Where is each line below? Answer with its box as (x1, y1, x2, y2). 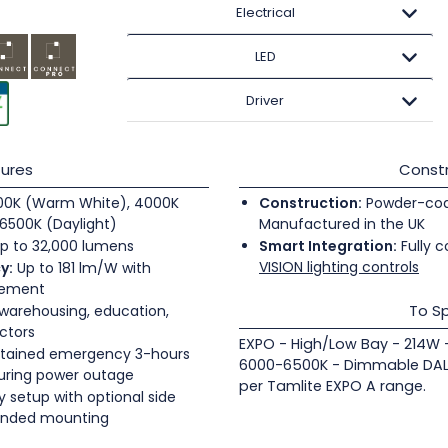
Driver (246, 91, 285, 110)
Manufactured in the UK (259, 214, 425, 235)
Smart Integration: (259, 236, 397, 257)
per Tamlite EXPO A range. (239, 376, 426, 397)
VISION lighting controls (259, 257, 419, 278)
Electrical (235, 3, 295, 22)
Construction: (259, 193, 362, 214)
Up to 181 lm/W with (13, 258, 151, 279)
